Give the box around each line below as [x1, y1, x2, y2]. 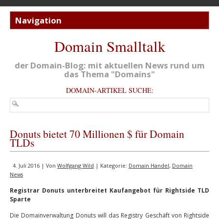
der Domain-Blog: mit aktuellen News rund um [14, 60, 205, 71]
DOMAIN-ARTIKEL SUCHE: [66, 86, 153, 95]
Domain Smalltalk [54, 36, 165, 56]
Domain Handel [129, 162, 169, 169]
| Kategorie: [94, 162, 129, 169]
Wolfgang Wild [57, 162, 94, 169]
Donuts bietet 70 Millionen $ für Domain [10, 127, 184, 141]
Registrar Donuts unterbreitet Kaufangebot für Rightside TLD [10, 186, 209, 195]
